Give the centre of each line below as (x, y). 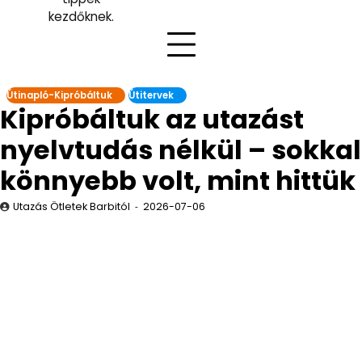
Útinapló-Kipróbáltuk (59, 95)
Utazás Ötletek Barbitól (72, 206)
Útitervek (151, 95)
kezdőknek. (81, 17)
